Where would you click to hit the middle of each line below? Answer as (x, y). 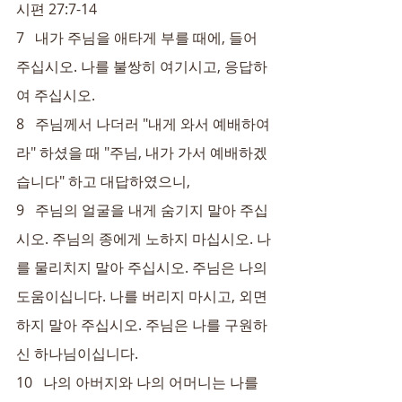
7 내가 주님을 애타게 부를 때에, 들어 (139, 38)
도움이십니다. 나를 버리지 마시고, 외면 (142, 296)
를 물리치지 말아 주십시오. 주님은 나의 (144, 267)
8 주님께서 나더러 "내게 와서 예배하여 (143, 124)
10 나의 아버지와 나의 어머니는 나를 (139, 382)
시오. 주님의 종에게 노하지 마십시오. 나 (144, 239)
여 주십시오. (56, 95)
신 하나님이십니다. (77, 354)
